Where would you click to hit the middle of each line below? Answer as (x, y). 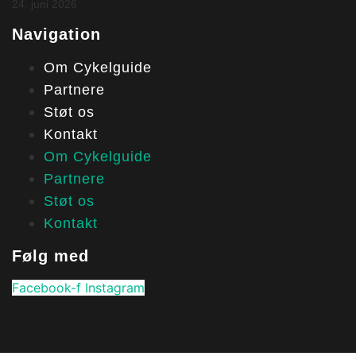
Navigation (56, 35)
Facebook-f (46, 288)
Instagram (115, 288)
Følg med (50, 256)
